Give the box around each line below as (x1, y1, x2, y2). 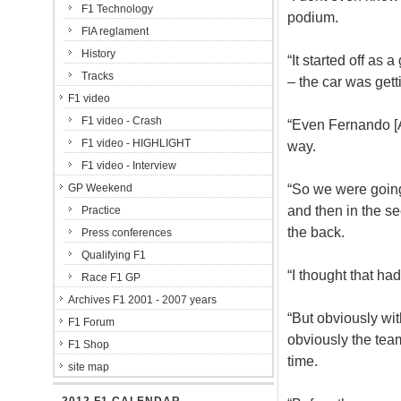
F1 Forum (68, 316, 115, 328)
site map (68, 361, 109, 373)
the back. (286, 224, 345, 240)
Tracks (81, 70, 114, 82)
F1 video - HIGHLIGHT (81, 137, 191, 149)
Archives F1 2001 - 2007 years (68, 294, 217, 306)
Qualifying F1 (81, 249, 146, 261)
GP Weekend (68, 182, 132, 194)
